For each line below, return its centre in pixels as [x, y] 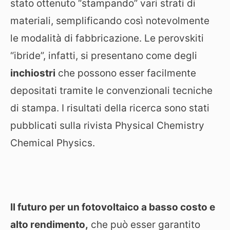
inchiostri [33, 73]
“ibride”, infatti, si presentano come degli [104, 55]
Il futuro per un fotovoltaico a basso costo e [113, 207]
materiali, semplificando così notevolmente [110, 21]
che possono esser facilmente [126, 73]
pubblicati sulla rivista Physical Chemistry [107, 125]
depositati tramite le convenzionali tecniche [111, 90]
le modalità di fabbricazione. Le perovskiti [107, 38]
